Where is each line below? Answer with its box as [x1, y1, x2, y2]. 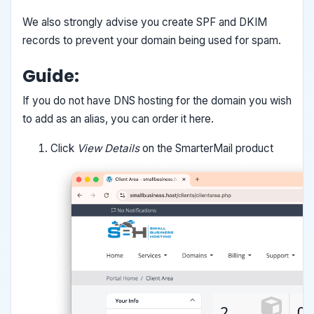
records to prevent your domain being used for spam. [22, 33, 281, 47]
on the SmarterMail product [142, 141, 276, 155]
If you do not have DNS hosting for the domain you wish [22, 93, 292, 107]
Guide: [22, 64, 79, 88]
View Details [77, 141, 142, 155]
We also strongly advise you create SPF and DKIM [22, 15, 267, 29]
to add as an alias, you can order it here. [22, 111, 214, 125]
